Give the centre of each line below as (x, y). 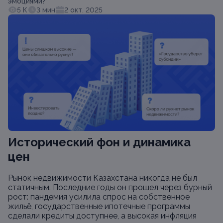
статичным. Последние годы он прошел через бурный (110, 187)
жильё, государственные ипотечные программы (99, 206)
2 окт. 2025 (83, 10)
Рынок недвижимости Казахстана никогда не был (103, 178)
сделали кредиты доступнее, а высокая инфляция (102, 216)
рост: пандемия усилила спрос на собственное (99, 197)
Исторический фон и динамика (99, 142)
